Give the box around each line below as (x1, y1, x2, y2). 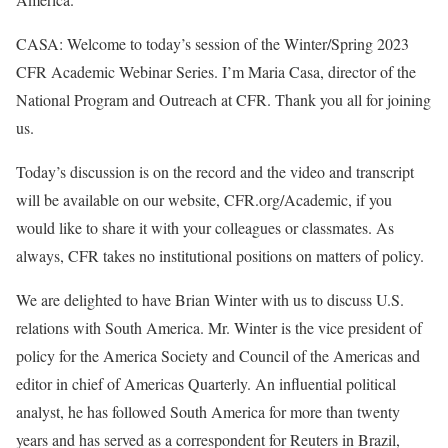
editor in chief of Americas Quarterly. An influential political (16, 372, 396, 394)
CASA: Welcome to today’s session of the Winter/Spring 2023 (16, 32, 409, 54)
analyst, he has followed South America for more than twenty (16, 400, 400, 422)
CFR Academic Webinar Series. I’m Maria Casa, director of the (16, 60, 416, 82)
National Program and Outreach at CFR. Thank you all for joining (16, 88, 431, 110)
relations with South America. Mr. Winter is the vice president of (16, 316, 422, 338)
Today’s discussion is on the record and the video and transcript (16, 160, 414, 182)
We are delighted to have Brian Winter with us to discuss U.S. (16, 288, 404, 310)
